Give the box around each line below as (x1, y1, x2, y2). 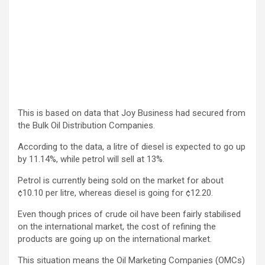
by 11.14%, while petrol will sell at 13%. (18, 154, 164, 165)
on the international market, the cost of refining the (18, 221, 216, 232)
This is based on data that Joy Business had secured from (18, 108, 245, 119)
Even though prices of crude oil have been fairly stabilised (18, 209, 241, 220)
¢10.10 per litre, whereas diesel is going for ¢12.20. (18, 188, 213, 199)
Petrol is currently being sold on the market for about (18, 175, 224, 186)
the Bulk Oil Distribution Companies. (18, 120, 155, 131)
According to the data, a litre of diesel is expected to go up (18, 141, 245, 153)
